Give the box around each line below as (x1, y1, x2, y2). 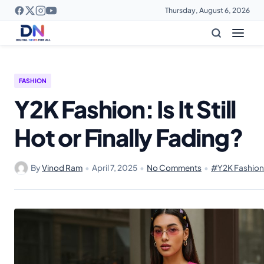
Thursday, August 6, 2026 (165, 6, 250, 15)
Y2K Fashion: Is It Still (14, 94, 236, 124)
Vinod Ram (42, 163, 82, 173)
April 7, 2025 (92, 163, 137, 173)
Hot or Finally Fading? (14, 122, 243, 152)
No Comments (147, 163, 202, 173)
